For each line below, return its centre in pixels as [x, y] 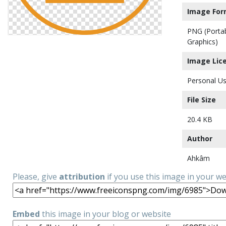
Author [200, 138]
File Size [202, 100]
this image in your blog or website [105, 214]
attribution [82, 177]
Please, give [36, 177]
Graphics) [203, 42]
